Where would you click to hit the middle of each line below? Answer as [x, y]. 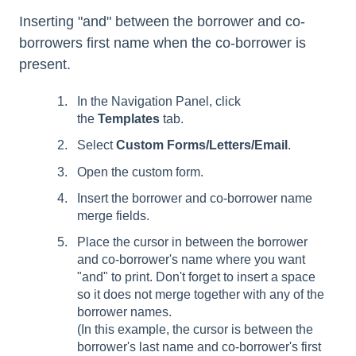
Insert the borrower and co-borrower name [195, 198]
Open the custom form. [140, 172]
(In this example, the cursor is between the [195, 329]
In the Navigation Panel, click [159, 102]
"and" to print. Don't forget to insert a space [196, 277]
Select [97, 145]
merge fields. [113, 215]
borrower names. [124, 311]
